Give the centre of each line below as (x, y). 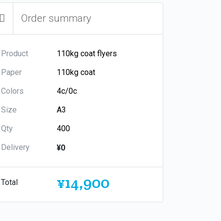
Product (15, 53)
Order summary (56, 18)
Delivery (15, 147)
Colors (12, 91)
